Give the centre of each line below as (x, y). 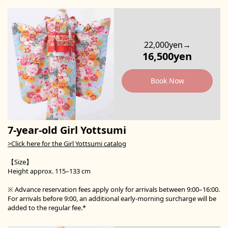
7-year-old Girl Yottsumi (67, 130)
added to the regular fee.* (47, 208)
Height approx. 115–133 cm (49, 171)
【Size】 (20, 162)
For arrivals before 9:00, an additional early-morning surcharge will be (112, 199)
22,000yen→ (167, 45)
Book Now (167, 81)
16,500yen (167, 56)
